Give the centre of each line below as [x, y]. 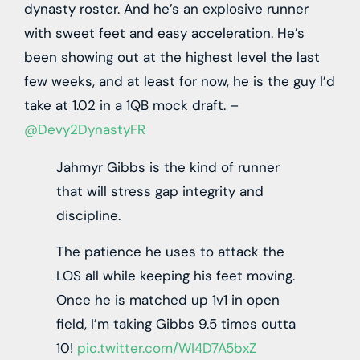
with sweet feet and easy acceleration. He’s [164, 33]
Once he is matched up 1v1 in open [168, 299]
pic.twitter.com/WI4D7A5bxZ [167, 348]
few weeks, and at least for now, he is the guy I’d [180, 82]
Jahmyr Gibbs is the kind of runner [168, 168]
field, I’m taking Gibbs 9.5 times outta [176, 323]
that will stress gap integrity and [160, 192]
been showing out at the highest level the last [172, 57]
